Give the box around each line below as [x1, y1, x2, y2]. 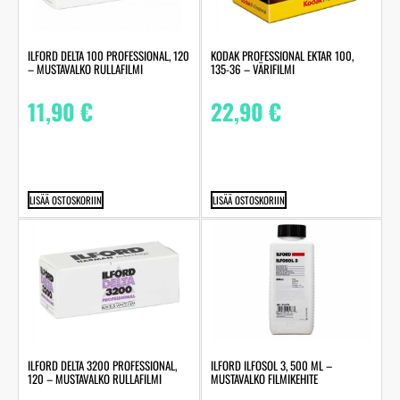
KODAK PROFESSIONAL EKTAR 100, [210, 46, 354, 65]
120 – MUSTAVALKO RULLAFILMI [28, 370, 162, 388]
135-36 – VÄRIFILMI [210, 60, 295, 79]
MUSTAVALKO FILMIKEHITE [210, 370, 318, 388]
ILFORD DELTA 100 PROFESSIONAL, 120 [28, 46, 189, 65]
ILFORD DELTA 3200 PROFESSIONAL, [28, 356, 177, 375]
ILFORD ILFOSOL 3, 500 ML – [210, 356, 332, 375]
